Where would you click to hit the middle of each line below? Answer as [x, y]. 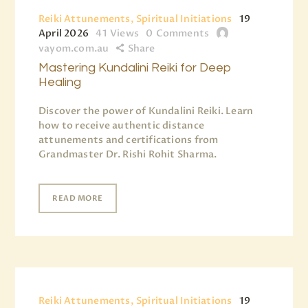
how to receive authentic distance [121, 126]
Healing [60, 82]
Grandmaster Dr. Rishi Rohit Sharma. [128, 155]
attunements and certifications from [129, 140]
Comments [183, 34]
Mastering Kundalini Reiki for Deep [135, 68]
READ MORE [78, 199]
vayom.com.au [74, 49]
